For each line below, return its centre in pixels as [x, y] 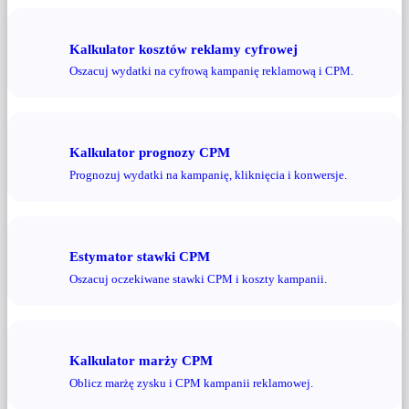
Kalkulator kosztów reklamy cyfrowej [184, 48]
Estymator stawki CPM [140, 257]
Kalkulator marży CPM [141, 360]
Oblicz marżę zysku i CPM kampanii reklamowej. [191, 383]
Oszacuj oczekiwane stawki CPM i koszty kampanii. [198, 278]
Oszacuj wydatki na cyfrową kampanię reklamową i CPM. [211, 71]
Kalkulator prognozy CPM [150, 152]
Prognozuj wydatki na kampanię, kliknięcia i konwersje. [208, 174]
